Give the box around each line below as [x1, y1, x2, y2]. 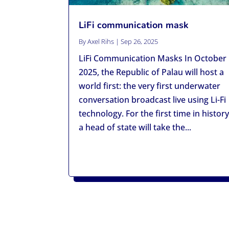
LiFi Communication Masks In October [79, 53, 227, 64]
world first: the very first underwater [79, 80, 221, 92]
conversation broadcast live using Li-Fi [79, 94, 226, 106]
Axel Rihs [87, 37, 114, 47]
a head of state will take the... [79, 122, 192, 133]
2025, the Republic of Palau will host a [79, 66, 224, 78]
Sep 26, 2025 [121, 37, 158, 47]
